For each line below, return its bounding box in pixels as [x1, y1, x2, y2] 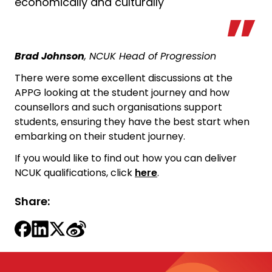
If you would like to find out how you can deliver [15, 151, 237, 165]
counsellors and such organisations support [15, 100, 222, 114]
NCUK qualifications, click [15, 166, 135, 180]
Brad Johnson [15, 49, 84, 63]
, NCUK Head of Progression [84, 49, 216, 63]
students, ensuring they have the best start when [15, 115, 250, 129]
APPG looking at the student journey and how [15, 86, 229, 100]
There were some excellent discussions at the [15, 71, 233, 85]
